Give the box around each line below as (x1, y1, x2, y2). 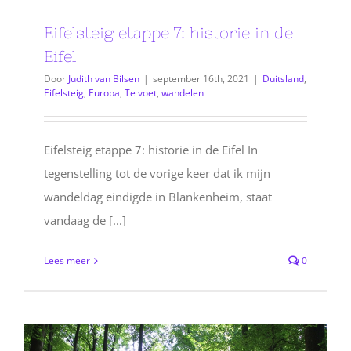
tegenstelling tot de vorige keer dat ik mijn (44, 165, 270, 182)
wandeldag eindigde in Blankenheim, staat (44, 189, 272, 205)
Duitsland (262, 72, 304, 86)
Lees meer (44, 254, 90, 268)
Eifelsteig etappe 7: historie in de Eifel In (44, 142, 258, 158)
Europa (89, 86, 120, 100)
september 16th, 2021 (153, 72, 249, 86)
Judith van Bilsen (68, 72, 139, 86)
